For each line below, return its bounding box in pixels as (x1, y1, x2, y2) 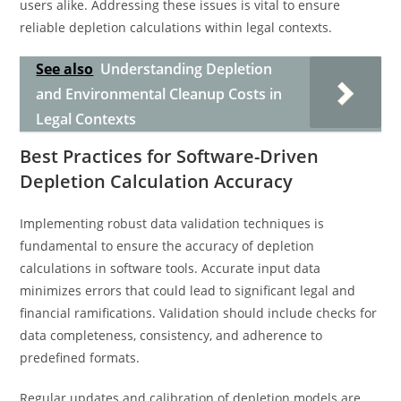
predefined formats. (20, 349, 141, 366)
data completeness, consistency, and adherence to (20, 327, 323, 344)
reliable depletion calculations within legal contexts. (20, 19, 333, 36)
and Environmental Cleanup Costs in (36, 84, 283, 104)
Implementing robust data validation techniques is (20, 215, 325, 232)
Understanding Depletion (100, 59, 273, 79)
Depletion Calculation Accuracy (20, 169, 294, 193)
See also (36, 59, 94, 79)
